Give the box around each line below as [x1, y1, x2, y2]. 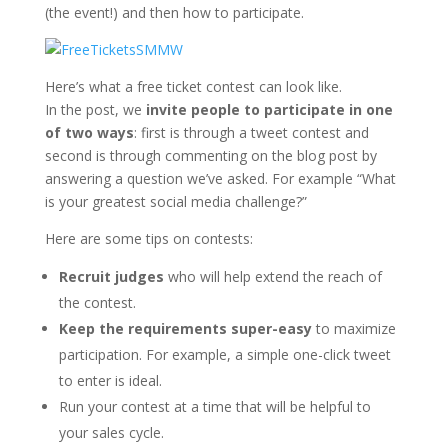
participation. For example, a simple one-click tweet [58, 344, 391, 364]
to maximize [311, 318, 396, 338]
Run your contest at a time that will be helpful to [58, 396, 371, 416]
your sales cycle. [58, 422, 164, 442]
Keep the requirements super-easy [58, 318, 312, 338]
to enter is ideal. [58, 370, 162, 390]
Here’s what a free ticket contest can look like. [44, 76, 342, 96]
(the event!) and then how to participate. [44, 2, 304, 22]
